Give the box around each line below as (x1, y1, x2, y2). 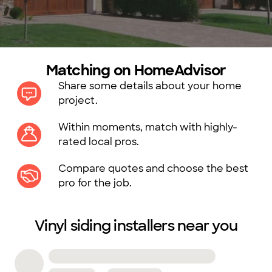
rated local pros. (58, 135, 139, 148)
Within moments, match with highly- (58, 121, 237, 134)
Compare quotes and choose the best (58, 162, 248, 175)
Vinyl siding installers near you (35, 216, 237, 235)
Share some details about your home (58, 80, 242, 92)
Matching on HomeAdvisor (46, 61, 226, 80)
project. (58, 94, 98, 107)
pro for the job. (58, 177, 132, 189)
